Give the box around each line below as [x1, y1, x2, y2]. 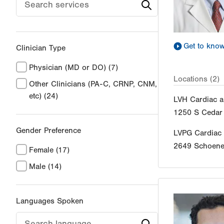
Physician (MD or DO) [29, 63, 106, 72]
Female [29, 145, 53, 155]
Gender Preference [16, 126, 81, 135]
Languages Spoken [16, 196, 83, 206]
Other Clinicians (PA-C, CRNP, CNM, [29, 79, 157, 89]
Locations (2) [173, 74, 219, 83]
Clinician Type [16, 43, 65, 53]
